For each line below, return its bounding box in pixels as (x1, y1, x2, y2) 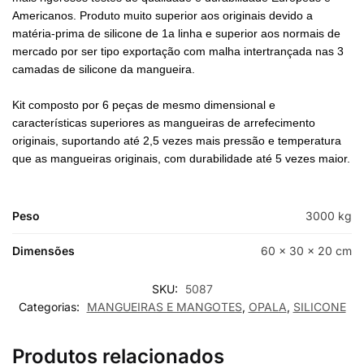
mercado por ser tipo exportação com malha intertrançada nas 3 (12, 45, 344, 58)
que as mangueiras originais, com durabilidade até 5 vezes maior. (12, 152, 350, 166)
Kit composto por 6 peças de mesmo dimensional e (12, 98, 275, 112)
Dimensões (12, 244, 75, 258)
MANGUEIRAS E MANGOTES (86, 300, 242, 314)
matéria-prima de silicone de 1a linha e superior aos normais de (12, 27, 340, 41)
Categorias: (18, 300, 83, 314)
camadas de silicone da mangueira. (12, 63, 198, 76)
